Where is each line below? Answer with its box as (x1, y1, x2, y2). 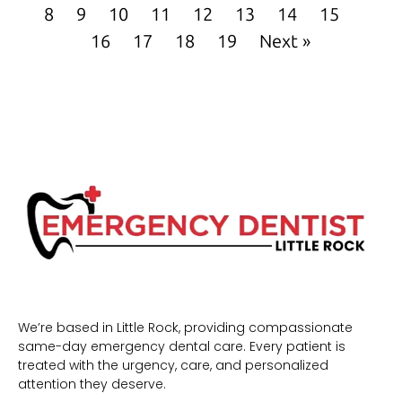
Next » (259, 31, 311, 53)
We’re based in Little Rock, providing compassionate (18, 319, 353, 337)
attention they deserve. (18, 375, 166, 394)
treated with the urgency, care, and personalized (18, 356, 328, 375)
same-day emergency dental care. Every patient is (18, 337, 345, 356)
